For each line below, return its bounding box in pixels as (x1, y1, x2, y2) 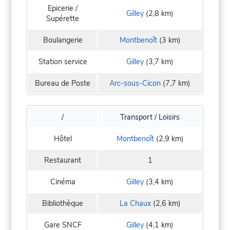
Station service (38, 56, 87, 67)
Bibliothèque (42, 198, 83, 208)
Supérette (46, 13, 79, 24)
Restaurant (44, 155, 81, 165)
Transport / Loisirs (120, 111, 180, 122)
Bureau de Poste (35, 78, 90, 88)
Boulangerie (43, 34, 83, 45)
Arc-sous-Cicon (109, 78, 161, 88)
